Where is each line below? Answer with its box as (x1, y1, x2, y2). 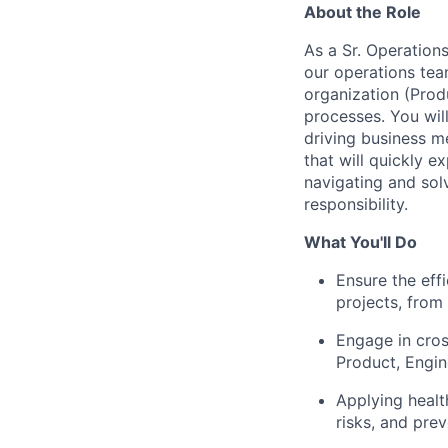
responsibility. (304, 194, 408, 215)
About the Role (304, 2, 421, 23)
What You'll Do (304, 232, 417, 253)
